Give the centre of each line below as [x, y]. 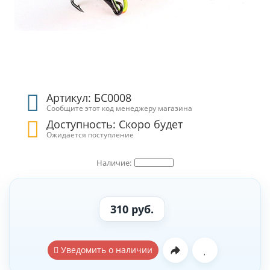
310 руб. [132, 209]
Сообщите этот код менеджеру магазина [120, 108]
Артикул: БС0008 [89, 98]
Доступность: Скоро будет [115, 124]
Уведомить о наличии [105, 250]
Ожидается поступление [90, 134]
